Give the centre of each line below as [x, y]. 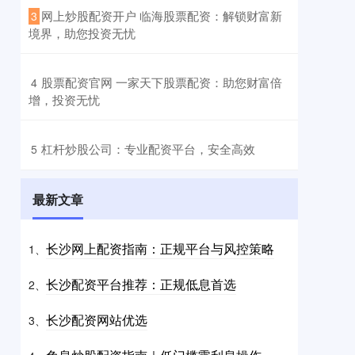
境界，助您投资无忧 [82, 33]
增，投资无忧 [64, 100]
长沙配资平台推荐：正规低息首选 [141, 284]
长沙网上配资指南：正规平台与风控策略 [160, 249]
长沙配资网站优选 [97, 320]
